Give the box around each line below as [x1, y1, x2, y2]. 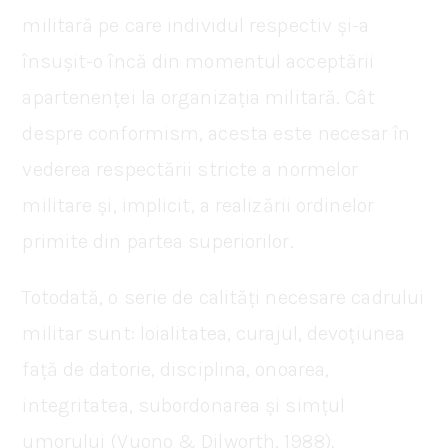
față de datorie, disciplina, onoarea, [22, 357, 330, 381]
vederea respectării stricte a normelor [22, 157, 359, 181]
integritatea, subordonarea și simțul [22, 393, 346, 417]
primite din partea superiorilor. [22, 229, 294, 253]
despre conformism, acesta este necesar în [22, 121, 411, 145]
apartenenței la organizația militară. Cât [22, 85, 376, 109]
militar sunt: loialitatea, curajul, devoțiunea [22, 321, 406, 345]
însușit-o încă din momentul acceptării [22, 49, 375, 73]
